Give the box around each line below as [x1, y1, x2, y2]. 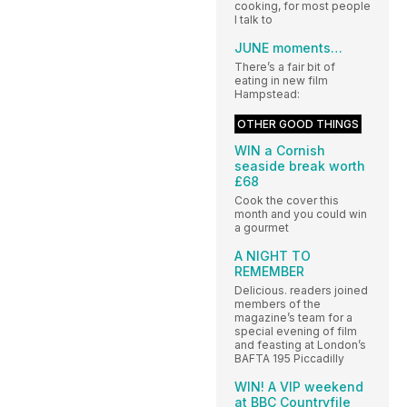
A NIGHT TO [234, 247, 311, 263]
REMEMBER [234, 263, 304, 279]
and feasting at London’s [234, 337, 366, 352]
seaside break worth [234, 157, 365, 174]
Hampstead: [234, 86, 300, 101]
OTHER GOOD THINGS [237, 116, 359, 131]
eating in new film [234, 73, 328, 87]
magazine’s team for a [234, 310, 352, 324]
